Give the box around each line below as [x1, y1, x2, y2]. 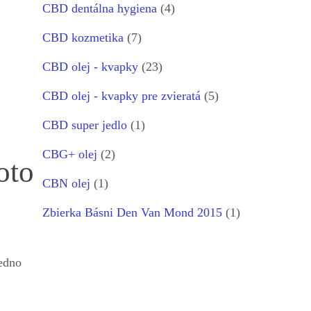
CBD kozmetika [42, 31, 124, 45]
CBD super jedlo [42, 118, 127, 133]
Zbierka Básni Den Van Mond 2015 [42, 205, 222, 220]
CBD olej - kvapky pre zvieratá [42, 89, 201, 103]
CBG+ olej [42, 147, 97, 162]
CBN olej [42, 176, 90, 191]
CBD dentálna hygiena [42, 1, 157, 16]
